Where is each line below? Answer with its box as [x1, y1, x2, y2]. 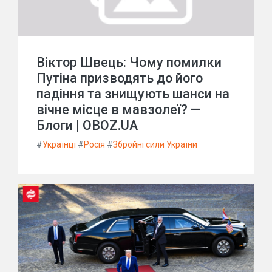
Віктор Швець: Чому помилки [36, 55, 222, 70]
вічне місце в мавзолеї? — [36, 102, 200, 117]
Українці [42, 140, 76, 149]
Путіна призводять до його [36, 70, 203, 86]
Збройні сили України [113, 140, 197, 149]
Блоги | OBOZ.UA [36, 118, 138, 133]
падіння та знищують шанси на [36, 86, 229, 101]
